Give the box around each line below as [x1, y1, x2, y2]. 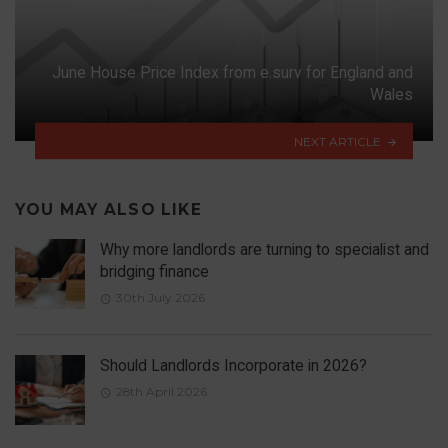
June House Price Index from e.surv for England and [52, 63, 413, 83]
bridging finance [100, 261, 209, 281]
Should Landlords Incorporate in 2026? [100, 355, 371, 375]
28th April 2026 [115, 384, 207, 400]
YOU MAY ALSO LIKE [15, 200, 202, 220]
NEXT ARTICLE [294, 133, 382, 149]
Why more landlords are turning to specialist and [100, 239, 429, 259]
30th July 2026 [115, 290, 205, 306]
